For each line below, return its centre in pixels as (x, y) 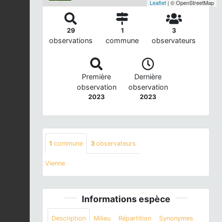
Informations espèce (126, 199)
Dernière (148, 76)
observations (71, 41)
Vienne (55, 163)
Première (96, 76)
